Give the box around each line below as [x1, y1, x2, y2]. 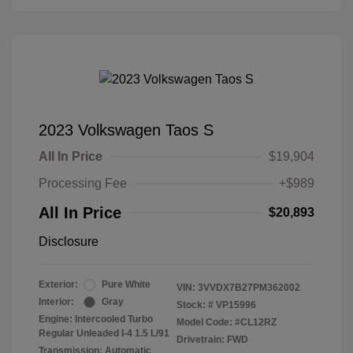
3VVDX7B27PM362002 [198, 282, 300, 293]
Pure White [102, 279, 150, 290]
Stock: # [176, 299, 214, 310]
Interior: [39, 296, 74, 307]
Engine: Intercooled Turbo [39, 314, 153, 325]
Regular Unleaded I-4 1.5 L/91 [39, 328, 169, 339]
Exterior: [39, 279, 78, 290]
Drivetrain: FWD [176, 334, 248, 345]
